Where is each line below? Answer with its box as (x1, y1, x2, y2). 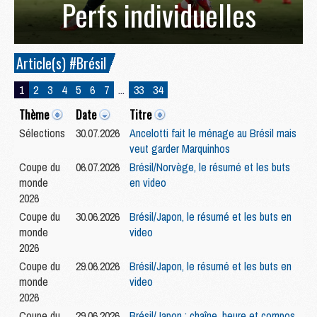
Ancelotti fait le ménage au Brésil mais (129, 125, 296, 142)
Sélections (19, 125, 65, 142)
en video (129, 175, 166, 191)
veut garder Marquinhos (129, 141, 230, 157)
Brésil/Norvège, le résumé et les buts (129, 159, 290, 175)
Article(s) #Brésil (16, 52, 106, 74)
